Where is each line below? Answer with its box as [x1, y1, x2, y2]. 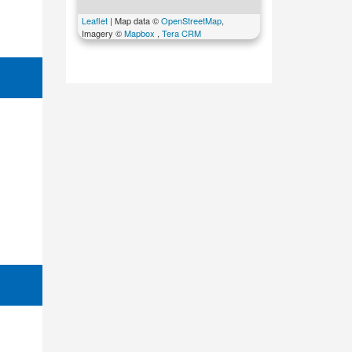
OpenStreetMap [160, 14, 222, 27]
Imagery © [81, 27, 124, 40]
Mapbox [123, 27, 155, 40]
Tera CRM [161, 27, 201, 40]
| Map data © [107, 14, 161, 27]
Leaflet [81, 14, 108, 27]
